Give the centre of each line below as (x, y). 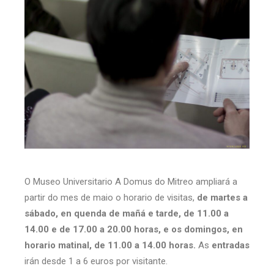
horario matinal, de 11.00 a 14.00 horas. (110, 245)
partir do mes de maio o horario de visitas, (111, 197)
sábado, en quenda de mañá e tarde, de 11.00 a (127, 213)
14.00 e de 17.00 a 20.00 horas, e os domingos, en (134, 229)
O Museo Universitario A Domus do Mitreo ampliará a (131, 181)
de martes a (222, 197)
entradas (231, 245)
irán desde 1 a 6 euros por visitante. (96, 261)
